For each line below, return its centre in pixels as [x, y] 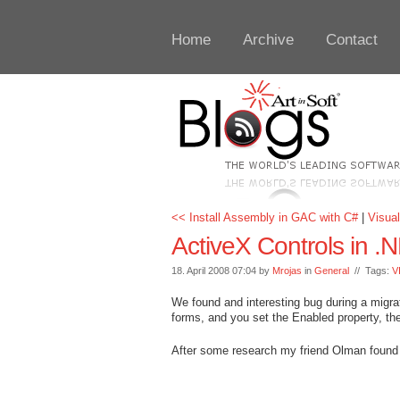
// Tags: [371, 271]
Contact [352, 40]
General [332, 271]
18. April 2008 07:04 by [222, 271]
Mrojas [287, 271]
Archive [268, 40]
